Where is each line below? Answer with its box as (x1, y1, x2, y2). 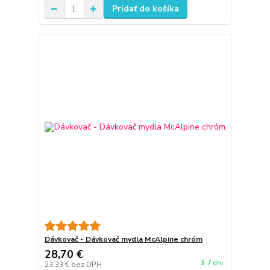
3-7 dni (199, 259, 223, 268)
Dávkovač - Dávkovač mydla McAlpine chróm (44, 234, 202, 244)
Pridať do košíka (111, 3, 179, 15)
